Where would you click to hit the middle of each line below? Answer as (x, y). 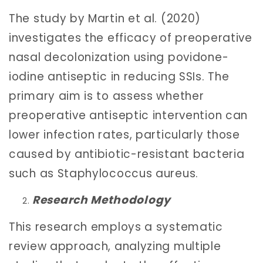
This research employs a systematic (116, 227)
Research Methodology (102, 200)
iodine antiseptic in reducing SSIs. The (119, 76)
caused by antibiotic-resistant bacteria (127, 154)
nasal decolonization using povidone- (119, 57)
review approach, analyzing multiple (115, 246)
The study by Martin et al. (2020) (105, 18)
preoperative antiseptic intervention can (129, 115)
